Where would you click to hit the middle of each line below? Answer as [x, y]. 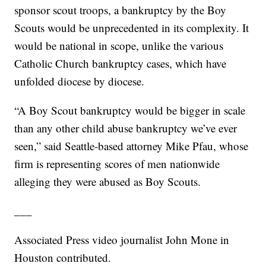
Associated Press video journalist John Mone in [122, 240]
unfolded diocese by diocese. [80, 81]
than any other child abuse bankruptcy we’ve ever [126, 128]
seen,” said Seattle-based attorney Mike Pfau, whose [132, 146]
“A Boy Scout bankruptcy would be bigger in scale [130, 110]
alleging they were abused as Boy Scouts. [108, 182]
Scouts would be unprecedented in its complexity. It [132, 28]
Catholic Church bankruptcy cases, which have [121, 64]
